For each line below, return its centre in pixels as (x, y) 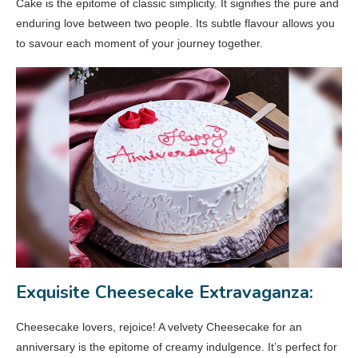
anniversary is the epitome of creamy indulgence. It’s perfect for (177, 347)
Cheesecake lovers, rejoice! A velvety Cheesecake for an (159, 327)
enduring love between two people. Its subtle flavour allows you (175, 24)
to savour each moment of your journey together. (139, 44)
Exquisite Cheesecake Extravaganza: (165, 293)
